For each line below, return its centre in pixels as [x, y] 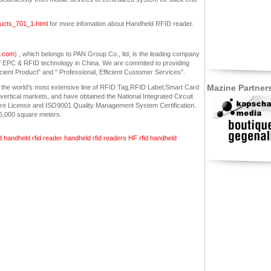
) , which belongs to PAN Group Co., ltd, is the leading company [107, 54]
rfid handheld [158, 138]
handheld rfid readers [95, 138]
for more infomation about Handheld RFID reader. [122, 23]
